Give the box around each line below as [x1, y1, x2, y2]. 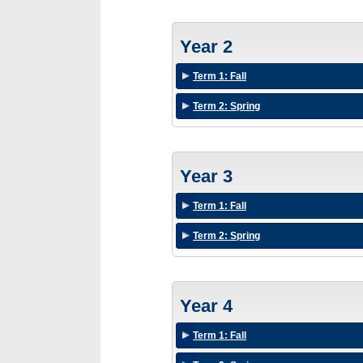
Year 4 [180, 296, 233, 316]
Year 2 [180, 36, 233, 57]
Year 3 [180, 166, 233, 186]
